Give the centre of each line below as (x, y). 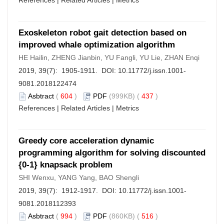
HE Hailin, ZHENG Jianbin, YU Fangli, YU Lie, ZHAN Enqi (109, 57)
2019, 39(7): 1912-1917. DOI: (68, 190)
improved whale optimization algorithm (97, 45)
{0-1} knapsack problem (65, 165)
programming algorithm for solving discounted (112, 153)
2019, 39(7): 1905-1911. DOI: (68, 70)
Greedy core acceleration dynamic (86, 141)
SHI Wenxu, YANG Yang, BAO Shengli (79, 177)
